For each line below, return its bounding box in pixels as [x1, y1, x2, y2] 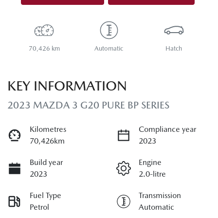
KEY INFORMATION [7, 77, 127, 93]
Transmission [139, 190, 181, 200]
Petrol [30, 202, 49, 212]
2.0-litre [139, 169, 166, 179]
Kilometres [30, 124, 66, 134]
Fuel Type [30, 190, 61, 200]
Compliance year [139, 124, 196, 134]
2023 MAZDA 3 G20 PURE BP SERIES [7, 99, 169, 111]
